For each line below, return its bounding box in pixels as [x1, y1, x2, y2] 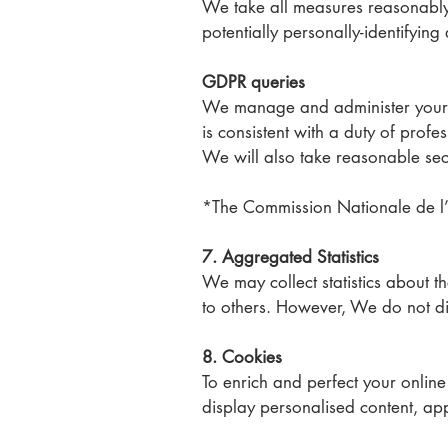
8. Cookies [202, 346, 282, 368]
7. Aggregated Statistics [202, 246, 379, 268]
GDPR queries [202, 71, 305, 93]
